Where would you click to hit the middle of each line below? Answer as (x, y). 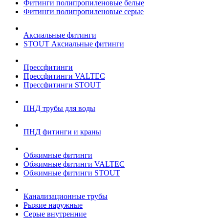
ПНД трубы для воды (59, 108)
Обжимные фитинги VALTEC (74, 164)
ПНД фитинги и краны (62, 132)
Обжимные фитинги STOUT (72, 173)
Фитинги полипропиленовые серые (84, 11)
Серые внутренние (55, 214)
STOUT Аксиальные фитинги (74, 44)
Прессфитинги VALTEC (64, 76)
